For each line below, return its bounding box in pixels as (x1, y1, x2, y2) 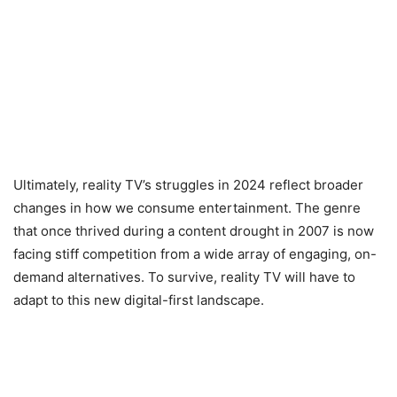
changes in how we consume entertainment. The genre (13, 199, 361, 217)
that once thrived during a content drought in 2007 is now (13, 222, 374, 240)
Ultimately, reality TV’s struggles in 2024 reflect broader (13, 176, 363, 194)
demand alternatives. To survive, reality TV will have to (13, 269, 355, 286)
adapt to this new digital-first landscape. (13, 292, 264, 309)
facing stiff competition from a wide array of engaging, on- (13, 245, 377, 263)
